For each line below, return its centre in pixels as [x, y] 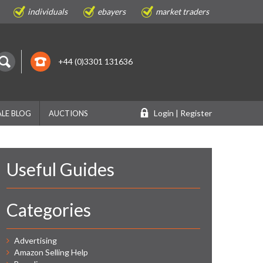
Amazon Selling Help [51, 252]
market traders [182, 11]
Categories [49, 210]
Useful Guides [60, 169]
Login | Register [183, 113]
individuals [48, 11]
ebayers [112, 11]
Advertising [36, 240]
